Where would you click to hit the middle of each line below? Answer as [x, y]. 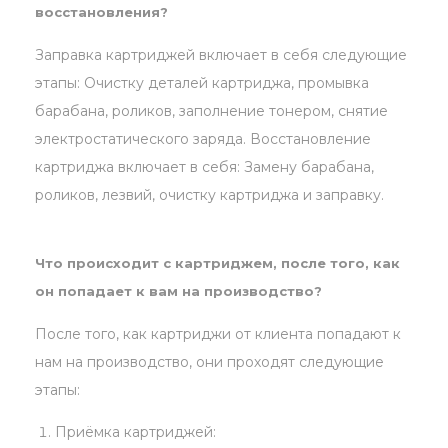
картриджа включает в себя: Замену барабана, [204, 167]
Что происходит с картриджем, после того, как [217, 263]
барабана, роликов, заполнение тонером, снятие [211, 111]
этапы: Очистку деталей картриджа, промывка [202, 83]
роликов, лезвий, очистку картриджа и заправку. [209, 195]
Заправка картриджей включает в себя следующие [221, 55]
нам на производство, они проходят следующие [209, 362]
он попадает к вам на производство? [178, 291]
